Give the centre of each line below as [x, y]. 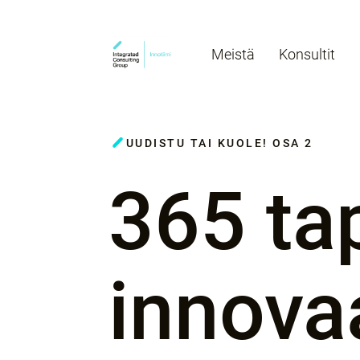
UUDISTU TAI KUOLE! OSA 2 [219, 143]
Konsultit [307, 54]
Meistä [233, 54]
